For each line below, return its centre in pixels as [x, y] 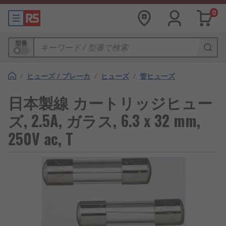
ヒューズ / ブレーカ [59, 76]
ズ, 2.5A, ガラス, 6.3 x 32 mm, [104, 120]
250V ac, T [41, 138]
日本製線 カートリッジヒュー [110, 102]
